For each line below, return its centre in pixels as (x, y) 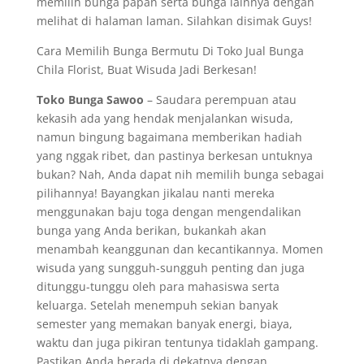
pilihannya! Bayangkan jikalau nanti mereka (155, 193)
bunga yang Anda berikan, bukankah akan (151, 230)
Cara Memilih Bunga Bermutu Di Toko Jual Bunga (170, 51)
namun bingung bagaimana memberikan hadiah (169, 137)
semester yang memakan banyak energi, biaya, (164, 324)
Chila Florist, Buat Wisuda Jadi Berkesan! (146, 69)
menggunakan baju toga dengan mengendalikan (169, 212)
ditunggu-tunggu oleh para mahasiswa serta (158, 286)
